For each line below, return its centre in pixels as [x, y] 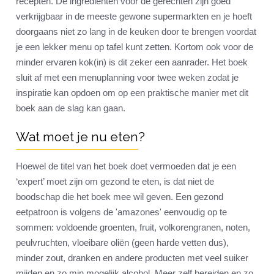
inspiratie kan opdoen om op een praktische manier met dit [132, 93]
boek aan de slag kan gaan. [71, 108]
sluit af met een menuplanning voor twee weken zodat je [128, 78]
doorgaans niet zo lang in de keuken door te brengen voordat [136, 32]
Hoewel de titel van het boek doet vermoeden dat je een [126, 166]
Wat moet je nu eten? [80, 137]
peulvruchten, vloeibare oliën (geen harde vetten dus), [122, 243]
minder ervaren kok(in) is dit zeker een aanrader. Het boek [132, 62]
